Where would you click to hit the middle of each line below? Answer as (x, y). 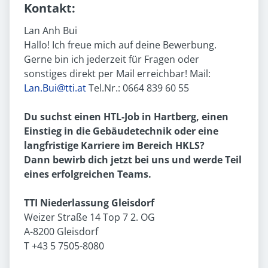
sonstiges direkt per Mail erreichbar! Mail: (117, 74)
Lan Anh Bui (51, 31)
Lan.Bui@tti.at (55, 88)
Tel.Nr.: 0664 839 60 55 (138, 88)
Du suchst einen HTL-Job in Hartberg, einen (126, 117)
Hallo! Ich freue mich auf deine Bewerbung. (120, 45)
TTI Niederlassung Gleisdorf (89, 203)
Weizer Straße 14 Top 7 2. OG (89, 217)
